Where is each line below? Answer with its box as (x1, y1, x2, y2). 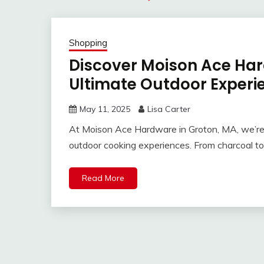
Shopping (69, 37, 107, 49)
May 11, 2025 (80, 104, 130, 115)
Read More (82, 173, 124, 184)
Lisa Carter (147, 104, 190, 115)
